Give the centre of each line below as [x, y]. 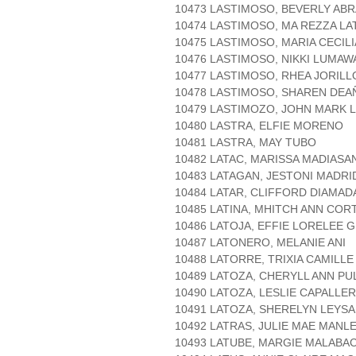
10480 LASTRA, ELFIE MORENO [259, 126]
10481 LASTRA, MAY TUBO [246, 143]
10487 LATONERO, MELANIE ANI [260, 243]
